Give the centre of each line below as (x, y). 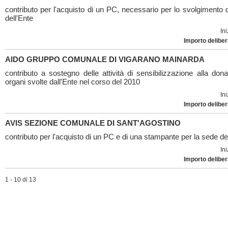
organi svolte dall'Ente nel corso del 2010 (73, 82)
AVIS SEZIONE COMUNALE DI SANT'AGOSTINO (93, 123)
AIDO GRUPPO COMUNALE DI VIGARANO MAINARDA (105, 59)
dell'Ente (19, 18)
